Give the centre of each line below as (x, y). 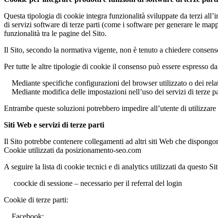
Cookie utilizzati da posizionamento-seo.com (73, 150)
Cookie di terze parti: (36, 200)
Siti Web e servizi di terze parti (54, 125)
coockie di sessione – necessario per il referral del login (93, 183)
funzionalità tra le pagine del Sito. (55, 34)
